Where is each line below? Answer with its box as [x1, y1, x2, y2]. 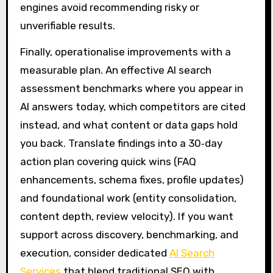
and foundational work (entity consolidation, [19, 191, 236, 204]
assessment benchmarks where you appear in [19, 82, 243, 94]
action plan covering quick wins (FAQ [19, 155, 196, 168]
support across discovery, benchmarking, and [19, 228, 238, 241]
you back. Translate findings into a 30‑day [19, 136, 222, 149]
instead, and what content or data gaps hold [19, 118, 238, 131]
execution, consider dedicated [19, 246, 169, 259]
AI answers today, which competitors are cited [19, 100, 246, 113]
